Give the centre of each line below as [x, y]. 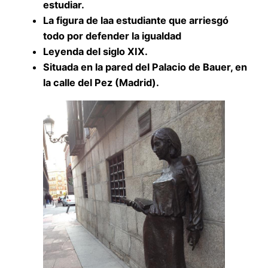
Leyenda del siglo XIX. [95, 52]
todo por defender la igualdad [112, 36]
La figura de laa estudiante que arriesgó [136, 21]
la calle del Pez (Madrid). [101, 83]
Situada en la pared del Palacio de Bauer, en [145, 67]
